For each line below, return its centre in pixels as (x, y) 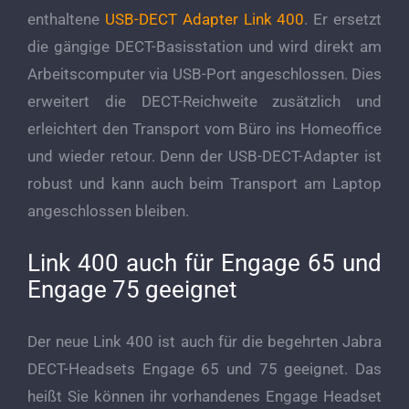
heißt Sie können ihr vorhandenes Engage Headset (204, 397)
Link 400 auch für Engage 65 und (204, 262)
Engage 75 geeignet (132, 289)
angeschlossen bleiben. (108, 211)
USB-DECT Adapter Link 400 (204, 20)
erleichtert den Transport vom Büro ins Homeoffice (204, 129)
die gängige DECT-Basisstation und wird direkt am (204, 47)
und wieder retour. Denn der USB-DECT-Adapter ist (204, 157)
